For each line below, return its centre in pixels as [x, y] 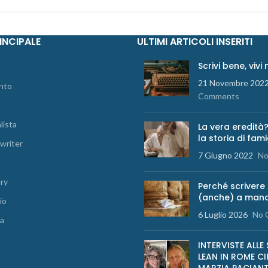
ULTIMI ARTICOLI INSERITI [195, 42]
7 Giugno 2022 [226, 156]
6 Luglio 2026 [223, 215]
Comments [219, 96]
